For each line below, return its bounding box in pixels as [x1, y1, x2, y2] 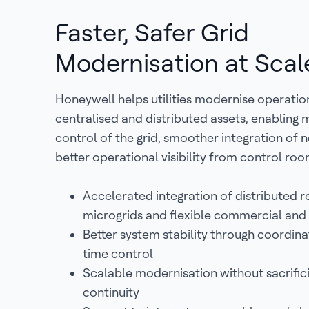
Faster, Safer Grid [55, 18, 249, 48]
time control [83, 246, 153, 261]
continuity [83, 285, 139, 299]
